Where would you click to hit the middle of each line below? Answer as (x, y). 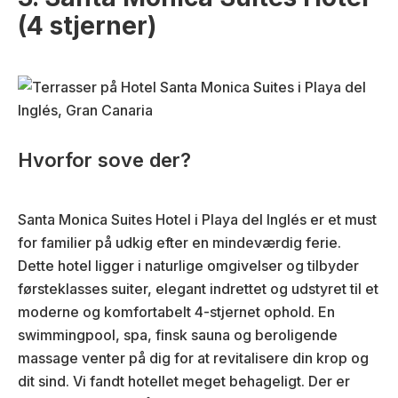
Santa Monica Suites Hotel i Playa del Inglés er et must (197, 219)
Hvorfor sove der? (104, 159)
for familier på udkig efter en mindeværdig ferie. (179, 242)
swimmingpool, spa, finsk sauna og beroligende (178, 334)
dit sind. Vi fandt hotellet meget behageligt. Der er (184, 381)
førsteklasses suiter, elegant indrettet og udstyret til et (198, 288)
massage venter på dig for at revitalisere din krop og (193, 358)
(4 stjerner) (87, 25)
